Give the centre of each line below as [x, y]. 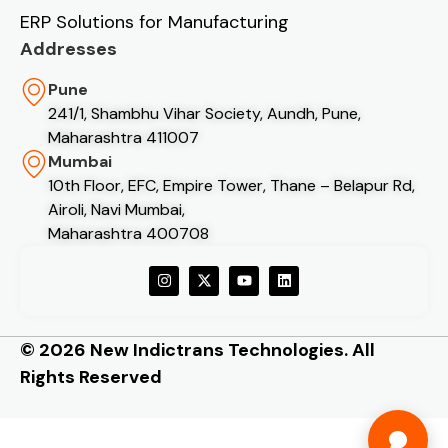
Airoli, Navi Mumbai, [116, 209]
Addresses [68, 49]
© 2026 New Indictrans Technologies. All [197, 349]
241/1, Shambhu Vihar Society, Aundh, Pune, [204, 113]
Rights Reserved [91, 376]
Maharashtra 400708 [128, 233]
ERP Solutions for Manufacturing [154, 22]
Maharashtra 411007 [123, 137]
